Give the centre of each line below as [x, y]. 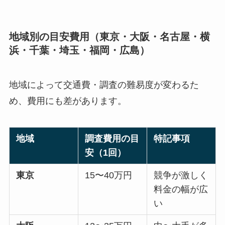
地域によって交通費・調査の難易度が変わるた [104, 85]
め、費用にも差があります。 [68, 101]
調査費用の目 [112, 139]
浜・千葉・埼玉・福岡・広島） [79, 50]
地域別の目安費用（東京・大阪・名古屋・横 [109, 36]
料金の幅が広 [181, 190]
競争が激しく [181, 176]
